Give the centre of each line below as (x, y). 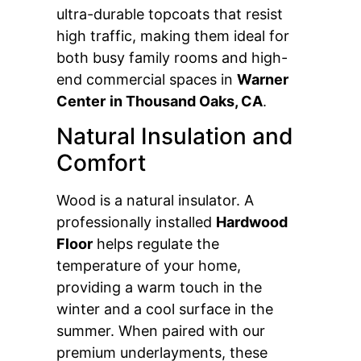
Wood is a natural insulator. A (155, 201)
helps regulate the (156, 244)
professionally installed (136, 222)
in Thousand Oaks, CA (186, 101)
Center (81, 101)
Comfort (101, 163)
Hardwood (252, 222)
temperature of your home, (149, 266)
